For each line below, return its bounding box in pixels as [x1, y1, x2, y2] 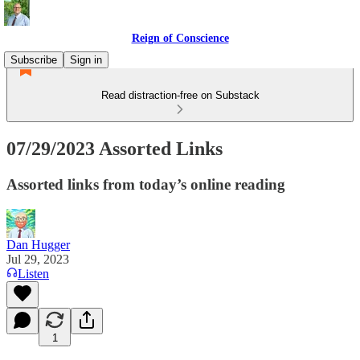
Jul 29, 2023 [6, 252, 69, 266]
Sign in [70, 54, 102, 66]
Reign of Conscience [131, 32, 229, 44]
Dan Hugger [6, 237, 70, 252]
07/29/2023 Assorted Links [6, 137, 223, 159]
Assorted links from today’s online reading [6, 175, 285, 193]
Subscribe [10, 54, 57, 66]
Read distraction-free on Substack [100, 89, 260, 101]
